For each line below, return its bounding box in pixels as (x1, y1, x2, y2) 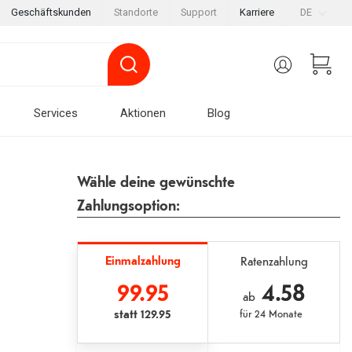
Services (33, 106, 78, 120)
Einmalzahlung (104, 251, 181, 269)
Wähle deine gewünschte (77, 171, 235, 192)
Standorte (113, 6, 158, 18)
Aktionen (119, 106, 166, 120)
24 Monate (251, 306, 303, 321)
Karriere (239, 6, 274, 18)
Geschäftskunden (10, 6, 91, 18)
